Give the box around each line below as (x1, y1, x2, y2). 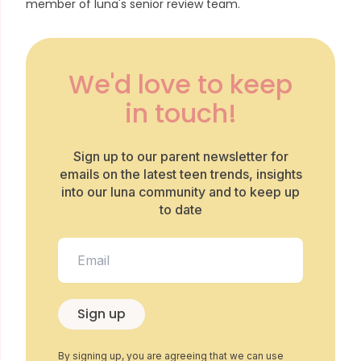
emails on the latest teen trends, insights (59, 166, 302, 182)
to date (159, 201, 202, 218)
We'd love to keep (68, 66, 293, 102)
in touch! (124, 95, 237, 131)
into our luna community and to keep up (61, 184, 300, 200)
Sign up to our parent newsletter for (73, 148, 288, 164)
